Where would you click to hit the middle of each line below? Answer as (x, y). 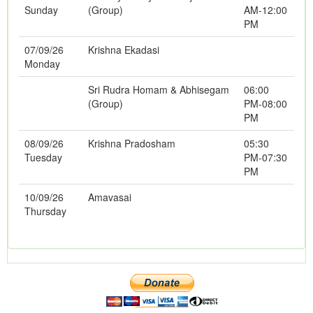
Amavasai (110, 197)
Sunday (41, 9)
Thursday (45, 211)
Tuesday (43, 157)
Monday (42, 63)
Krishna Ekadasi (124, 49)
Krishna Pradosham (132, 143)
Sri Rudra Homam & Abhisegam (159, 89)
